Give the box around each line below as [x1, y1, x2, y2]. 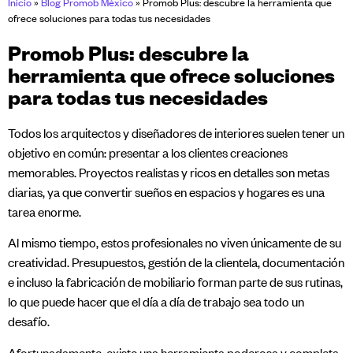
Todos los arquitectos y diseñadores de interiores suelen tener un [8, 125, 344, 142]
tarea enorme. [8, 204, 81, 221]
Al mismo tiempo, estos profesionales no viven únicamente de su [8, 235, 341, 251]
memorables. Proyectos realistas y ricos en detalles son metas [8, 165, 329, 181]
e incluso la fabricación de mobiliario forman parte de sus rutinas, [8, 274, 343, 291]
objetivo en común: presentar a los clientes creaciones [8, 145, 288, 162]
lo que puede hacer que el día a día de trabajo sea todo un [8, 294, 304, 310]
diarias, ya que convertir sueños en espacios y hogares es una [8, 184, 325, 201]
